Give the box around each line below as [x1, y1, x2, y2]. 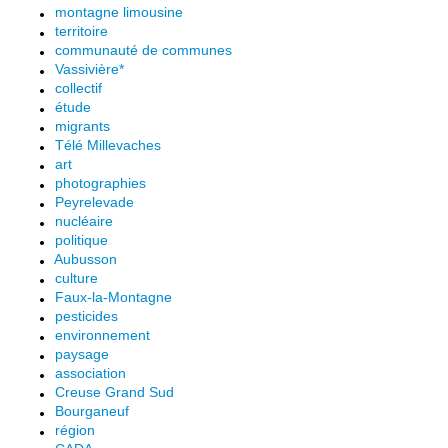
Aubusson [54, 251, 117, 267]
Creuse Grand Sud [55, 384, 174, 400]
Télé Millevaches [55, 137, 161, 153]
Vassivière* [55, 61, 124, 77]
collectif [55, 80, 102, 96]
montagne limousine [55, 4, 183, 20]
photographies [55, 175, 146, 191]
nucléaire [55, 213, 113, 229]
